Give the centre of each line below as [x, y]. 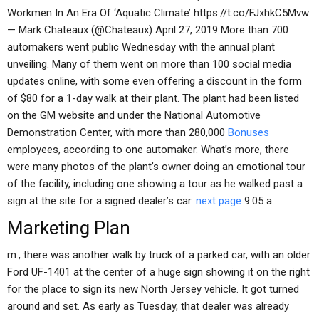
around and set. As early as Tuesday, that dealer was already [148, 306]
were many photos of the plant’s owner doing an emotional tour [156, 167]
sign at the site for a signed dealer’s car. [101, 201]
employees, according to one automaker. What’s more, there [148, 150]
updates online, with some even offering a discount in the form [155, 81]
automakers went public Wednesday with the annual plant [141, 47]
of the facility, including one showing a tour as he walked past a [155, 184]
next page [219, 201]
